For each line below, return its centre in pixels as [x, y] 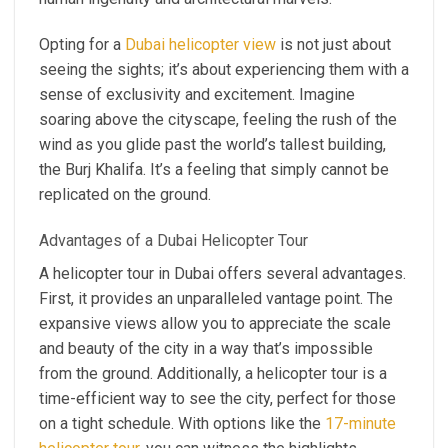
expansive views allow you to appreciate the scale [215, 323]
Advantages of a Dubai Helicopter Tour [173, 240]
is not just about [333, 45]
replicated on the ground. [125, 195]
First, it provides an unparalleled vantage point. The [216, 298]
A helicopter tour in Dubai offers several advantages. [222, 273]
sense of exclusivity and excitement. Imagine [197, 95]
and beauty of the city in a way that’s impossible [206, 348]
